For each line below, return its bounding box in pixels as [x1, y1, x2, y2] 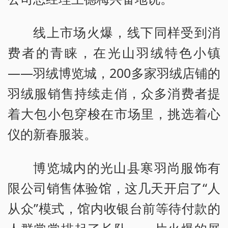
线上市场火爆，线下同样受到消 [33, 23, 220, 41]
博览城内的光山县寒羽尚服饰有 [33, 158, 220, 176]
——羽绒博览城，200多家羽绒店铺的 [8, 64, 220, 81]
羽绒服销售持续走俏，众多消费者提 [8, 84, 220, 102]
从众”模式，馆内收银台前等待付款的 [8, 199, 220, 217]
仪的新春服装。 [8, 125, 97, 142]
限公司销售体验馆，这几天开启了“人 [8, 179, 220, 196]
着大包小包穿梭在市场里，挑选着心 [8, 104, 220, 122]
